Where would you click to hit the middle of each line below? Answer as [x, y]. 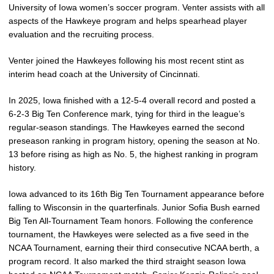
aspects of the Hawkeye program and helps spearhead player [128, 21]
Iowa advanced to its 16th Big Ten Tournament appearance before [136, 194]
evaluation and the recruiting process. [81, 34]
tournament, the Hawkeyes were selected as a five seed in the [129, 234]
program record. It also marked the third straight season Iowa [127, 261]
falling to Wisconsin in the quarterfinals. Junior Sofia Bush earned [134, 207]
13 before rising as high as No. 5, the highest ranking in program [133, 154]
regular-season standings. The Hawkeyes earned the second [127, 127]
